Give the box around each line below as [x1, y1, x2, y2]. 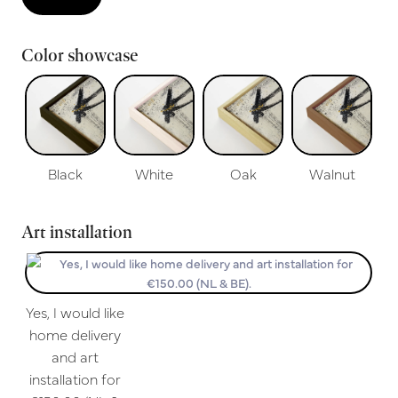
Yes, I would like [25, 301, 124, 322]
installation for [28, 368, 121, 388]
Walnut [308, 163, 355, 183]
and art [51, 346, 99, 366]
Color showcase [21, 44, 138, 66]
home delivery [28, 323, 121, 344]
